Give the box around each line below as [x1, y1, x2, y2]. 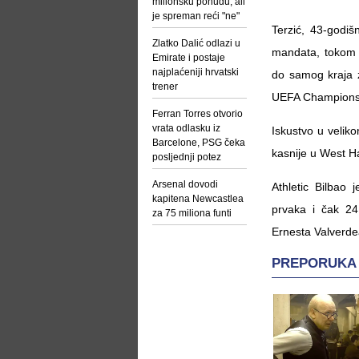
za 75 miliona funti [152, 208, 232, 219]
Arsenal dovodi [152, 179, 218, 190]
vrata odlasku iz [152, 123, 220, 134]
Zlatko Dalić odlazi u [152, 38, 240, 49]
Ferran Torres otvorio [152, 108, 243, 119]
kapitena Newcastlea [152, 193, 244, 204]
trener [152, 81, 178, 92]
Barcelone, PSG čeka [152, 137, 245, 148]
